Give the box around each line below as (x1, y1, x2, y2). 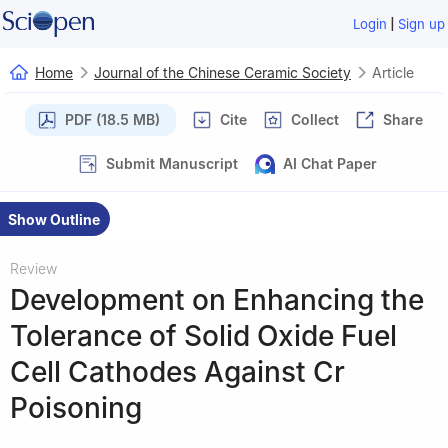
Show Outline (8, 210, 100, 228)
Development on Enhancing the (10, 282, 424, 317)
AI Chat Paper (283, 154, 377, 172)
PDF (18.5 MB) (65, 110, 160, 128)
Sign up (398, 16, 446, 32)
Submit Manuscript (106, 154, 238, 172)
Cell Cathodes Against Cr (10, 354, 345, 389)
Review (10, 259, 57, 277)
